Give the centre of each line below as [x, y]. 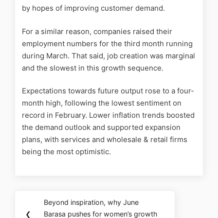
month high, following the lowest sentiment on [102, 103]
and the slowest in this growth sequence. [93, 68]
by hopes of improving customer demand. [93, 8]
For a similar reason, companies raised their [97, 31]
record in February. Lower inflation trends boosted [108, 115]
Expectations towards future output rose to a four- [108, 91]
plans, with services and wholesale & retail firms [105, 140]
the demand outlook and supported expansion [101, 127]
